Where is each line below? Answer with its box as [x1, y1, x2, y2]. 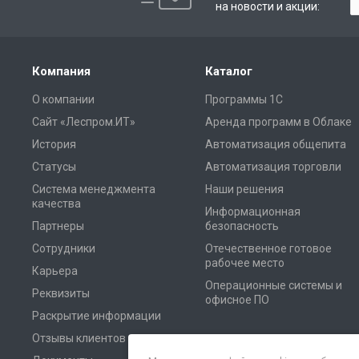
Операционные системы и [205, 279, 342, 292]
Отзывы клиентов [32, 332, 126, 345]
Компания [32, 64, 91, 79]
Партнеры [32, 220, 84, 232]
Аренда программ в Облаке [205, 115, 352, 128]
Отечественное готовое [205, 242, 332, 255]
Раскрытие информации [32, 309, 161, 322]
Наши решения [205, 183, 284, 196]
